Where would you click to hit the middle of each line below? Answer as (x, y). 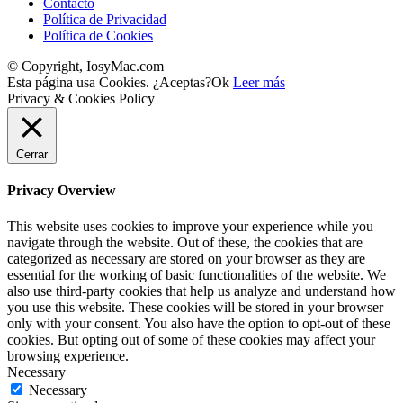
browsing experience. (68, 355)
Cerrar (32, 155)
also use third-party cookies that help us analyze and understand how (201, 291)
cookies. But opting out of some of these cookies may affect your (191, 339)
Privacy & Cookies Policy (81, 99)
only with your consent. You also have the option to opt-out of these (199, 323)
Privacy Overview (62, 191)
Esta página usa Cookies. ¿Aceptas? (109, 83)
